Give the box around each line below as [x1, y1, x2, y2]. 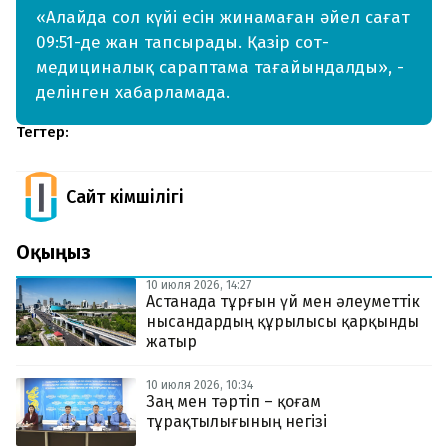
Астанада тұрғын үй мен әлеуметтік [146, 292, 420, 312]
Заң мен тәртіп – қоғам [146, 392, 321, 412]
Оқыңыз [16, 240, 91, 265]
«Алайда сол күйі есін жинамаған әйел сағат [36, 7, 410, 29]
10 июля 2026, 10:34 [146, 378, 253, 393]
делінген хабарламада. [36, 82, 230, 104]
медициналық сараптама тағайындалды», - [36, 57, 404, 79]
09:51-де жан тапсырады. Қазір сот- [36, 32, 329, 54]
